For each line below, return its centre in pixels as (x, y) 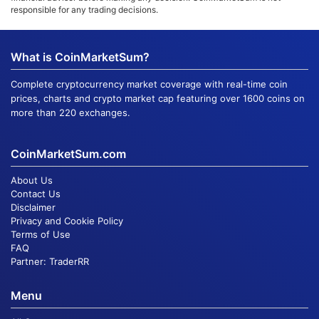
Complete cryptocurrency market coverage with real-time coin (149, 84)
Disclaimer (33, 207)
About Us (32, 180)
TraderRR (69, 261)
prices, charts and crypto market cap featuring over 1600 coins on (158, 98)
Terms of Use (41, 234)
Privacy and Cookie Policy (67, 221)
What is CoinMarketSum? (80, 57)
